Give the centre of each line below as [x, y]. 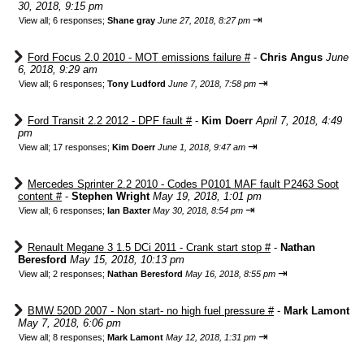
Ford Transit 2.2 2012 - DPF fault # [110, 121]
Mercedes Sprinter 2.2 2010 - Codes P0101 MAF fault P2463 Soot [183, 184]
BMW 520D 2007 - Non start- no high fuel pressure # [151, 311]
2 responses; [80, 274]
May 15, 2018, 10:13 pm [127, 260]
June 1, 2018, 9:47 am [201, 147]
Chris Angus [291, 57]
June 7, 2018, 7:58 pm [212, 84]
